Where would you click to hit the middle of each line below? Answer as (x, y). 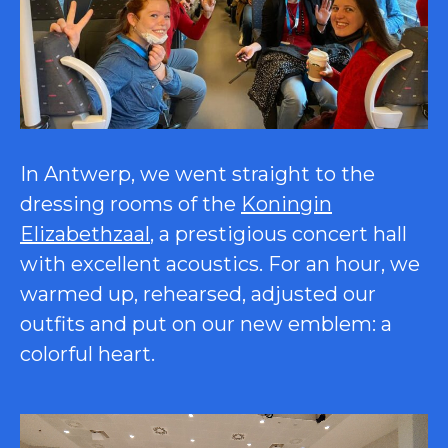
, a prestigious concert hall (278, 234)
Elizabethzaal (85, 234)
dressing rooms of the (130, 204)
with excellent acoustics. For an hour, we (220, 264)
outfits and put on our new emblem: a (206, 324)
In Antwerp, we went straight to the (197, 174)
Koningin (286, 204)
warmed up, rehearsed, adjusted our (198, 294)
